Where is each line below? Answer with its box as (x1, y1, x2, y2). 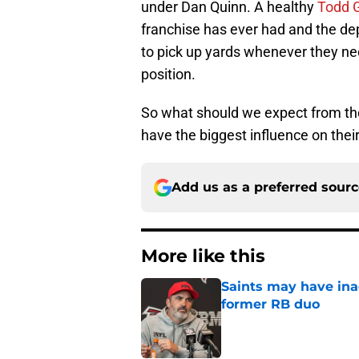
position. (141, 66, 196, 83)
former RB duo (221, 296, 320, 313)
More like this (141, 245, 265, 268)
